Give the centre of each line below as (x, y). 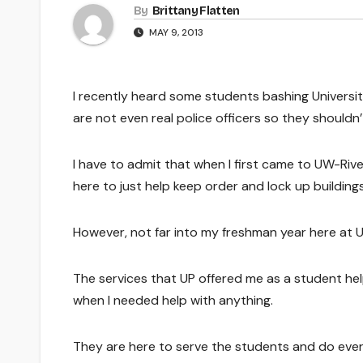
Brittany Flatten (196, 11)
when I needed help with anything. (173, 300)
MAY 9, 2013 (175, 32)
